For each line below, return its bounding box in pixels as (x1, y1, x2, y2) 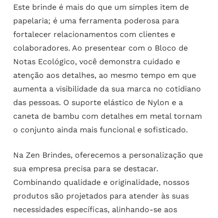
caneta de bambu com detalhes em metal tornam (13, 111, 202, 121)
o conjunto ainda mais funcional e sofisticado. (13, 125, 188, 135)
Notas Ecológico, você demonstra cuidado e (13, 57, 180, 67)
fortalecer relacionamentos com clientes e (13, 30, 175, 39)
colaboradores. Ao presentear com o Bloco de (13, 43, 188, 53)
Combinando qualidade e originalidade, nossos (13, 178, 189, 187)
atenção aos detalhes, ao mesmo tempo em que (13, 71, 196, 80)
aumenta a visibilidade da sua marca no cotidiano (13, 84, 201, 94)
